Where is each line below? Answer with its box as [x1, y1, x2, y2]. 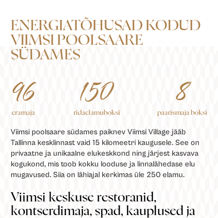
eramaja [12, 109, 36, 116]
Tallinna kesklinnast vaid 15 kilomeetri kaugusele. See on [11, 138, 200, 147]
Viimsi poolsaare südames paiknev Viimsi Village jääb [11, 127, 186, 136]
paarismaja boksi [157, 109, 207, 116]
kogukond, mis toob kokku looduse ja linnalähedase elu [11, 159, 196, 168]
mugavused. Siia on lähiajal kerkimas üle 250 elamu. [11, 170, 185, 179]
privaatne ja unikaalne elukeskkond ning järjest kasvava [11, 148, 199, 158]
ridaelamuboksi [73, 109, 120, 116]
